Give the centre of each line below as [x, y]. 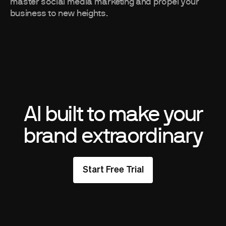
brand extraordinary [113, 136]
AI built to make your [113, 114]
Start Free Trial [113, 170]
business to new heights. [59, 14]
